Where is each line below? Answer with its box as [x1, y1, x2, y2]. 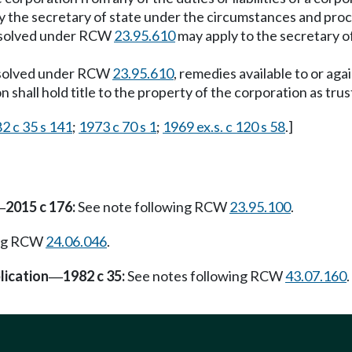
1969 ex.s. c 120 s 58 [163, 118, 285, 135]
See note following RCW [75, 198, 229, 215]
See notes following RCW [125, 267, 285, 285]
